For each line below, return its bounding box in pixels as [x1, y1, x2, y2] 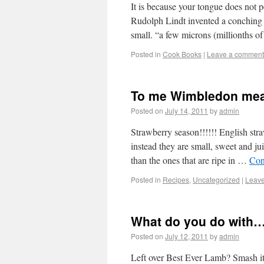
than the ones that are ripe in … [131, 154, 249, 166]
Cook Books [163, 49, 202, 59]
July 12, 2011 [165, 231, 208, 241]
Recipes [163, 174, 189, 184]
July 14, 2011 [165, 105, 208, 115]
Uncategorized [193, 174, 240, 184]
